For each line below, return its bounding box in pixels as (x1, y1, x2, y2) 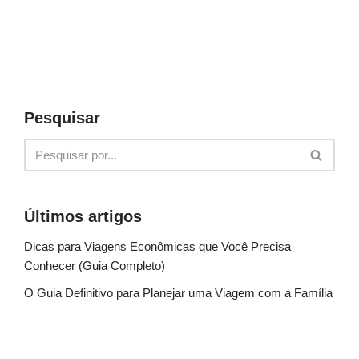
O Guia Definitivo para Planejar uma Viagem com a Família (24, 286, 333, 301)
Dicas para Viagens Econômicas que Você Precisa (24, 240, 291, 254)
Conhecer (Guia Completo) (24, 259, 165, 273)
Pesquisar (24, 109, 100, 127)
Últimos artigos (24, 208, 142, 226)
